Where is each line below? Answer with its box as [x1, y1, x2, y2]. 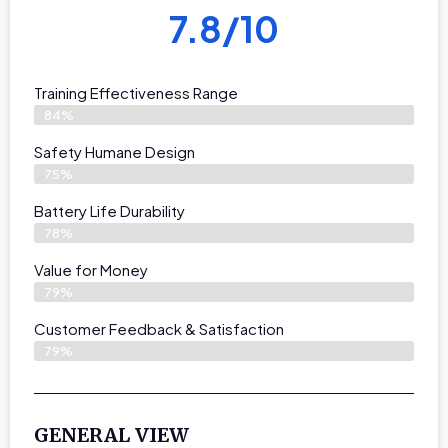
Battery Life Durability [34, 200, 185, 220]
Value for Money [34, 259, 148, 279]
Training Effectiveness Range [34, 82, 238, 102]
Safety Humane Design [34, 141, 195, 161]
